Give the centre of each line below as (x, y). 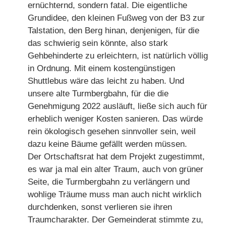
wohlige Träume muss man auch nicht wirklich (115, 194)
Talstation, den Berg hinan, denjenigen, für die (114, 30)
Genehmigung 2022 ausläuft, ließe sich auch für (118, 106)
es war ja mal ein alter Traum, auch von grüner (116, 169)
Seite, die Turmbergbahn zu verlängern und (109, 182)
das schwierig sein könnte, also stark (98, 43)
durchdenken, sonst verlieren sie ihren (100, 207)
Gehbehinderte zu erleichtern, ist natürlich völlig (118, 55)
